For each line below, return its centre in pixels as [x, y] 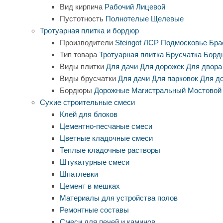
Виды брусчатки [88, 79]
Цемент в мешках [90, 186]
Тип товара [78, 55]
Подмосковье [184, 43]
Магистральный [159, 91]
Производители [86, 43]
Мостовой [205, 91]
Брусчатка [184, 55]
